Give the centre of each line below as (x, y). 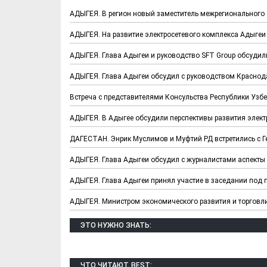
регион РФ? (144, 176)
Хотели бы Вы (144, 151)
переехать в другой (144, 163)
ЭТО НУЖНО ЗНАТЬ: (116, 225)
